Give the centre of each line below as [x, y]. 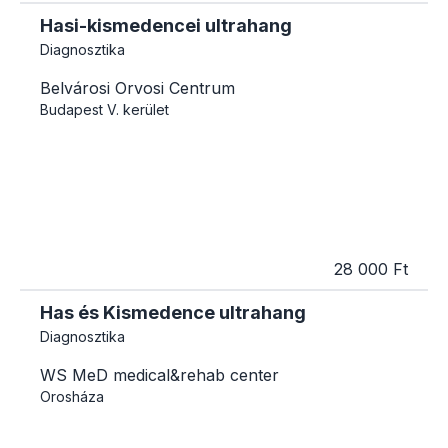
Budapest [71, 110]
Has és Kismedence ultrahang [173, 313]
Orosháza [72, 397]
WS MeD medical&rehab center [159, 375]
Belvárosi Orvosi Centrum [137, 88]
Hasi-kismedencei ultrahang [166, 26]
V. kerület [138, 110]
